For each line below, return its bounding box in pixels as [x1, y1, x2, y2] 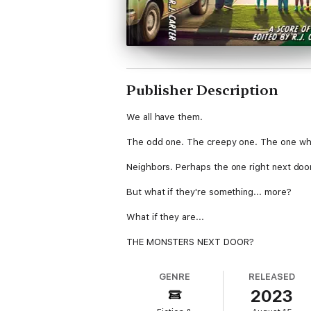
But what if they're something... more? [126, 187, 292, 197]
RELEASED [249, 271, 295, 282]
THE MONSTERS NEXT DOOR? [126, 237, 254, 247]
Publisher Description [126, 82, 278, 99]
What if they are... [126, 212, 204, 222]
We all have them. [126, 112, 203, 122]
